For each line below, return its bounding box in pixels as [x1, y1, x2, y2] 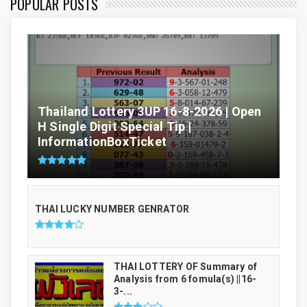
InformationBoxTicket [38, 134, 167, 149]
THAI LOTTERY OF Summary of [114, 260, 258, 272]
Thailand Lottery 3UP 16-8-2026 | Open [38, 104, 262, 119]
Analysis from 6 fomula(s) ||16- [114, 273, 257, 284]
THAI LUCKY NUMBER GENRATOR [35, 203, 190, 214]
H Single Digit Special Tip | [38, 119, 192, 134]
